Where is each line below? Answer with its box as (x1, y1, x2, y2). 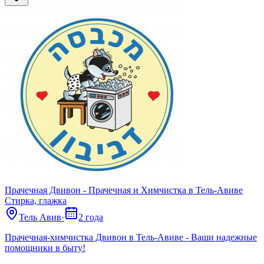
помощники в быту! (5, 243, 85, 253)
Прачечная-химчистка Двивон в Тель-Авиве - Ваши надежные (5, 232, 257, 243)
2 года (78, 212, 103, 223)
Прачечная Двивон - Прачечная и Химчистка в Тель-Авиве (5, 185, 243, 196)
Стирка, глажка (5, 196, 67, 206)
